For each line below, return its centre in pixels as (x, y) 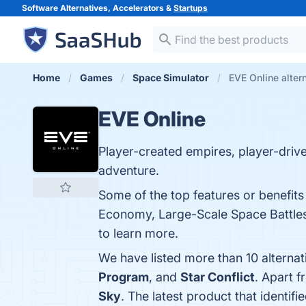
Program (124, 277)
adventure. (129, 170)
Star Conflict (218, 277)
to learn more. (138, 233)
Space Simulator (171, 78)
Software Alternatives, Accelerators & (98, 8)
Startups (191, 8)
